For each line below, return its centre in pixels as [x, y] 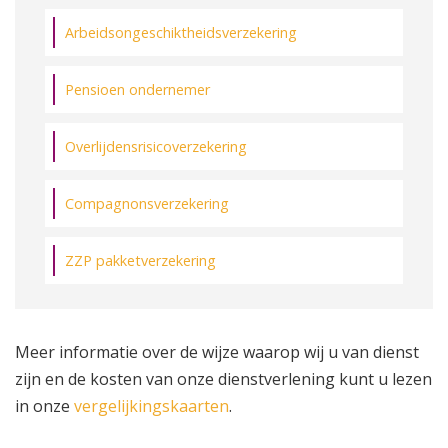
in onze [44, 405]
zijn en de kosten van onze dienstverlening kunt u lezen [223, 378]
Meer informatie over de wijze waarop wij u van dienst [217, 351]
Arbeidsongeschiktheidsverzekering [181, 32]
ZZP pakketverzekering [140, 260]
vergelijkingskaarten [151, 405]
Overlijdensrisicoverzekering [156, 146]
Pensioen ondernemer [137, 89]
